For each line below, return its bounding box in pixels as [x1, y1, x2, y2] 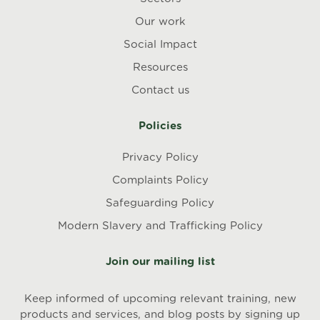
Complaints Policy [111, 175, 209, 186]
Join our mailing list [105, 256, 215, 267]
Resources [132, 62, 188, 73]
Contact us [131, 85, 189, 96]
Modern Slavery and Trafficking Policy [57, 221, 263, 231]
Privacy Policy [121, 152, 199, 163]
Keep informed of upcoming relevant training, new [24, 294, 296, 304]
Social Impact [123, 39, 197, 50]
